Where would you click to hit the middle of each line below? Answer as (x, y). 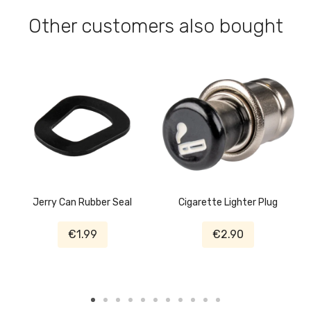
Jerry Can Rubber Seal (83, 203)
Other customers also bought (155, 26)
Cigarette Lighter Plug (228, 203)
